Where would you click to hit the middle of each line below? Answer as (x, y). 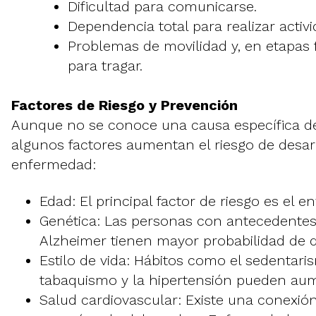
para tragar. (105, 66)
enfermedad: (54, 165)
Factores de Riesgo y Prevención (124, 105)
